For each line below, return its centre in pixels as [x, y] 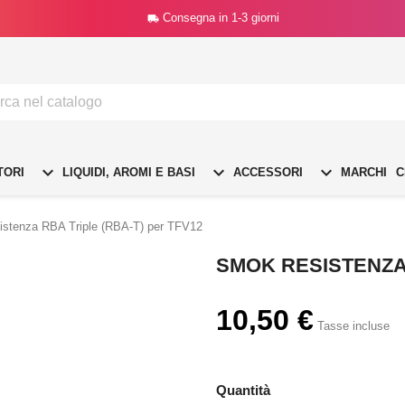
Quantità [243, 390]
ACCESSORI [266, 172]
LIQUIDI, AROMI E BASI [127, 172]
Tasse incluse [353, 325]
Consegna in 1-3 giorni [221, 18]
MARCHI [362, 172]
